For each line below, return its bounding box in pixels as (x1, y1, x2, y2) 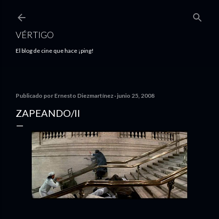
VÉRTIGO (16, 29, 54, 40)
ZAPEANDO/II (16, 107, 80, 119)
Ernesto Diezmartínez (54, 92, 113, 99)
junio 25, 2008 (117, 92, 154, 99)
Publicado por (16, 92, 54, 99)
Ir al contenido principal (57, 6, 162, 18)
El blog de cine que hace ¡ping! (16, 47, 94, 54)
